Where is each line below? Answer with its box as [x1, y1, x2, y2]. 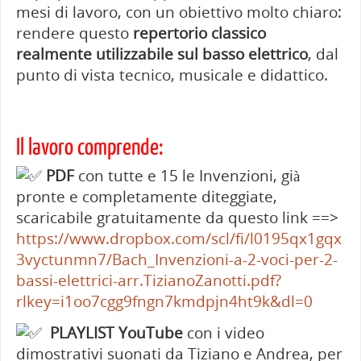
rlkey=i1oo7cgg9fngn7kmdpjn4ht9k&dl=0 [15, 291, 313, 312]
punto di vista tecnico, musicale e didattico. [15, 64, 328, 85]
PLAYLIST [49, 322, 114, 342]
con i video [182, 322, 264, 342]
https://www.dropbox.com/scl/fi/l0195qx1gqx [15, 228, 342, 249]
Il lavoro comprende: [15, 135, 163, 161]
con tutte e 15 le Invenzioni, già [73, 165, 300, 186]
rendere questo [15, 22, 133, 43]
